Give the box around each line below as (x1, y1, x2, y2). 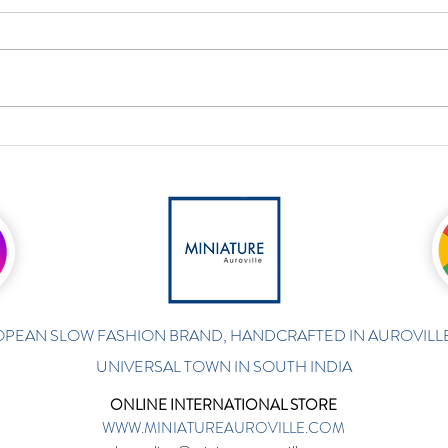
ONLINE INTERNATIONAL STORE (109, 393, 337, 416)
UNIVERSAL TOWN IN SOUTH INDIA (95, 354, 352, 378)
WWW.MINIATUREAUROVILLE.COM (101, 416, 345, 439)
